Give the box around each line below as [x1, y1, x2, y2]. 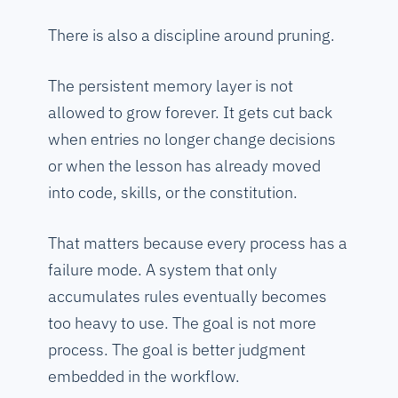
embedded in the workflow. [48, 366, 240, 387]
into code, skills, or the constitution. [48, 182, 298, 203]
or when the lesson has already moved [48, 155, 321, 177]
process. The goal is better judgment [48, 339, 306, 361]
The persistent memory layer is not [48, 76, 293, 97]
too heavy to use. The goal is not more [48, 313, 316, 334]
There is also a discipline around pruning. [48, 25, 335, 46]
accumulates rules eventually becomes [48, 286, 327, 307]
